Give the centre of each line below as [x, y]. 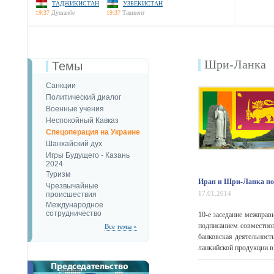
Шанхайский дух [74, 144]
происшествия [71, 194]
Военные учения [75, 109]
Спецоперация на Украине [93, 132]
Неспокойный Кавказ [82, 120]
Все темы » [121, 226]
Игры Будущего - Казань [88, 155]
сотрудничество [74, 213]
